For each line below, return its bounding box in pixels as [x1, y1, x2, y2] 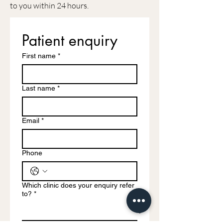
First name [22, 52, 56, 60]
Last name [22, 84, 55, 92]
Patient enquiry [22, 30, 117, 50]
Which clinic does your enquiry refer [22, 181, 134, 189]
